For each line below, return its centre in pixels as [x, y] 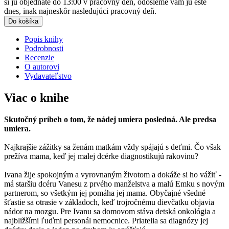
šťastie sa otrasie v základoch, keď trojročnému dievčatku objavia [109, 202]
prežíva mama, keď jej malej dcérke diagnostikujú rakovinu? [101, 156]
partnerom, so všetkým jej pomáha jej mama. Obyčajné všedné [105, 193]
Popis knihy [44, 39]
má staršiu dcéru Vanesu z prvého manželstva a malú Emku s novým [114, 184]
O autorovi [42, 67]
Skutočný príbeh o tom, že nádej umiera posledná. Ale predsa [110, 120]
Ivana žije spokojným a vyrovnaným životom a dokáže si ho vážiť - [113, 175]
